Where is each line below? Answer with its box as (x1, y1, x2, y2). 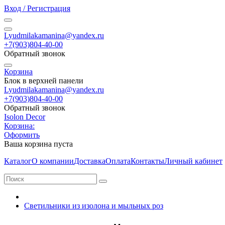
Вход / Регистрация (4, 4, 70, 13)
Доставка (74, 157, 105, 165)
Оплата (105, 157, 131, 165)
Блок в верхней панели (4, 76, 83, 85)
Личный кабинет (164, 157, 222, 165)
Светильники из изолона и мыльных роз (24, 201, 163, 210)
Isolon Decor (4, 113, 45, 121)
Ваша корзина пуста (4, 140, 73, 148)
